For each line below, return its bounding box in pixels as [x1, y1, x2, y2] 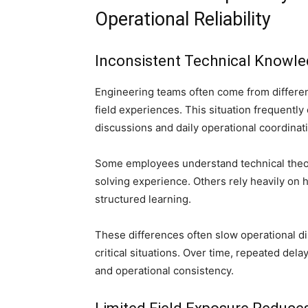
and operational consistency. [95, 263, 234, 277]
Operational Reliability [95, 8, 271, 30]
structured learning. [95, 192, 191, 206]
